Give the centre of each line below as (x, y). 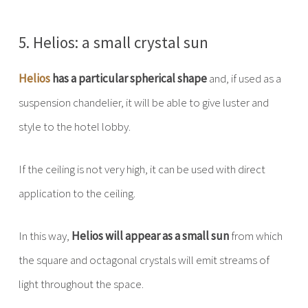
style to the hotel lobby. (74, 126)
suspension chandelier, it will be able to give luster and (143, 102)
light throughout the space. (81, 284)
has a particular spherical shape (128, 78)
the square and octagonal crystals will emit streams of (144, 260)
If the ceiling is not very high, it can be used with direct (142, 169)
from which (255, 236)
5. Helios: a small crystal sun (113, 42)
